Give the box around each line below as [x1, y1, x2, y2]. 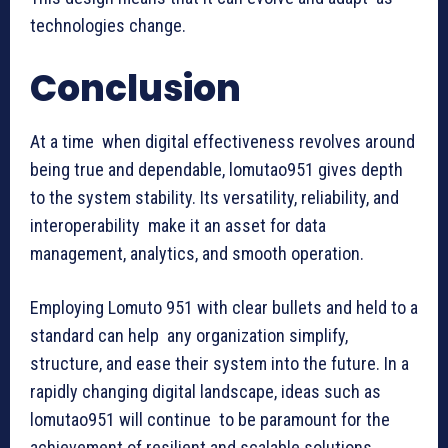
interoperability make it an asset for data [30, 214, 326, 236]
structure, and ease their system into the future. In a [30, 352, 409, 374]
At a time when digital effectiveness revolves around [30, 130, 415, 152]
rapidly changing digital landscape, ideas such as [30, 380, 381, 402]
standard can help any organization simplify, [30, 324, 348, 346]
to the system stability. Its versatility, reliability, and [30, 186, 399, 208]
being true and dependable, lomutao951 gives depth [30, 158, 403, 180]
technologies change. [30, 14, 186, 36]
